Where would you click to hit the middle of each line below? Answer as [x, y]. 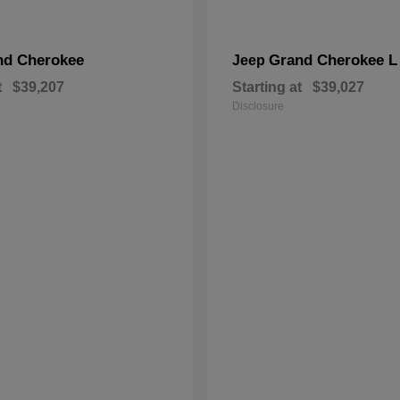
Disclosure [258, 106]
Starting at [267, 87]
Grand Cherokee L [333, 60]
